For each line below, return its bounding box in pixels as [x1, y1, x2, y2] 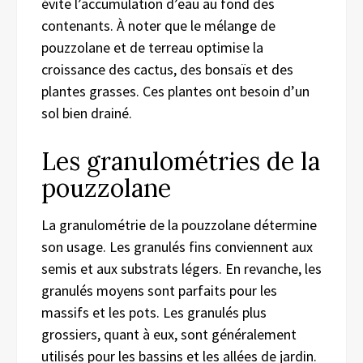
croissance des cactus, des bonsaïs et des [41, 59, 293, 79]
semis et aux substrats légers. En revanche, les [41, 258, 322, 278]
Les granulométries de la [41, 145, 320, 177]
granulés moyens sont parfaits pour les [41, 280, 277, 300]
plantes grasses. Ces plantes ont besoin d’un [41, 81, 310, 100]
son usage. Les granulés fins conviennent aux [41, 237, 313, 256]
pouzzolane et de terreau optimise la [41, 37, 263, 57]
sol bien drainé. [41, 103, 132, 122]
